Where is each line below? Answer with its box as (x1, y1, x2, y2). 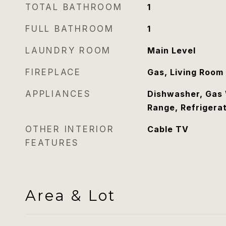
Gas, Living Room (147, 67, 223, 77)
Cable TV (147, 124, 189, 134)
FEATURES (25, 138, 79, 148)
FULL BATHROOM (25, 24, 114, 34)
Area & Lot (25, 187, 116, 204)
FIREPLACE (25, 67, 81, 77)
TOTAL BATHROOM (25, 2, 123, 12)
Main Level (147, 45, 196, 55)
